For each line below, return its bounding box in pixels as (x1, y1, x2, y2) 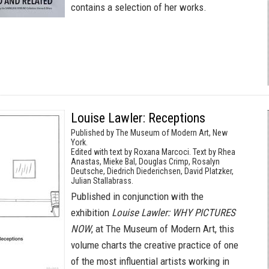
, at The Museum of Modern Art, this (91, 223, 234, 235)
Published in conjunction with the (71, 190, 204, 202)
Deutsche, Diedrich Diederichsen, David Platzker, (71, 166, 234, 176)
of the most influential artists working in (71, 255, 229, 267)
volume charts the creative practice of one (71, 239, 238, 251)
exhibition (71, 207, 112, 219)
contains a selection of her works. (71, 1, 207, 13)
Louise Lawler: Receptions (71, 110, 205, 125)
